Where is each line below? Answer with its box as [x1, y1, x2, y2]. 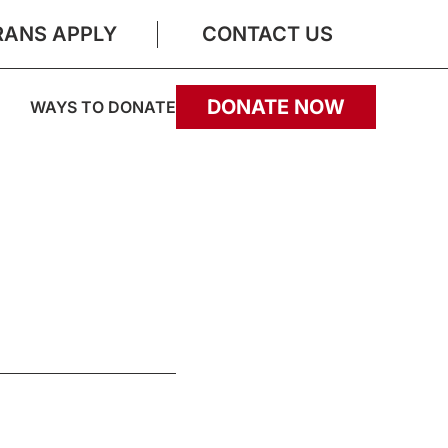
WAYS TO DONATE [30, 96, 176, 117]
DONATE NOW [207, 94, 345, 119]
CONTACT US [201, 21, 333, 46]
